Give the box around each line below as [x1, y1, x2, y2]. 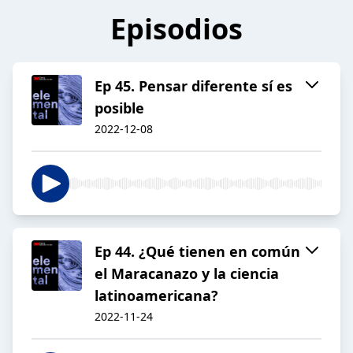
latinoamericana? [95, 286, 218, 306]
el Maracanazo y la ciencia [95, 264, 279, 284]
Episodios [110, 9, 243, 49]
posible [95, 98, 144, 118]
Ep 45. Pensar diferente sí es [95, 76, 292, 96]
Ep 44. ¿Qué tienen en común [95, 242, 300, 262]
